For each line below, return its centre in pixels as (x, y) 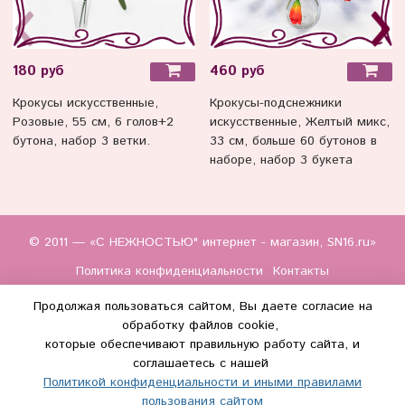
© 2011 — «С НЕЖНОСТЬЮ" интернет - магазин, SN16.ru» (202, 242)
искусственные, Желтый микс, (300, 122)
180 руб (38, 71)
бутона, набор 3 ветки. (81, 141)
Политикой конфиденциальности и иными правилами (202, 382)
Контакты (301, 271)
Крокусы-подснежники (276, 104)
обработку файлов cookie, (202, 325)
